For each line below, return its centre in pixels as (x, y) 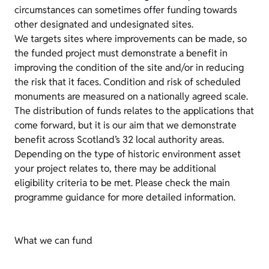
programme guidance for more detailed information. (125, 197)
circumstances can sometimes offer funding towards (126, 10)
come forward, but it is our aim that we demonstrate (125, 125)
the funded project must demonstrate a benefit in (121, 53)
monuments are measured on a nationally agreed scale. (131, 96)
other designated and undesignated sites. (104, 24)
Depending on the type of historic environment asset (128, 154)
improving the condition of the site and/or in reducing (129, 68)
